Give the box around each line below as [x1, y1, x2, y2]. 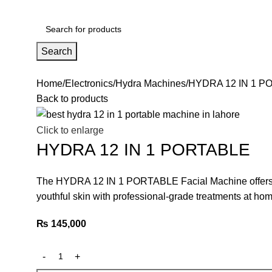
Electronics [65, 78, 113, 89]
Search [41, 46, 72, 56]
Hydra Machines [115, 78, 186, 89]
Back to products [36, 93, 108, 104]
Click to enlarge [36, 125, 104, 136]
